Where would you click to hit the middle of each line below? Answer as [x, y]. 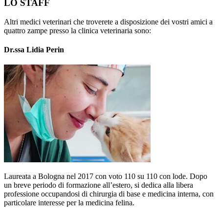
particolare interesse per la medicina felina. [69, 203]
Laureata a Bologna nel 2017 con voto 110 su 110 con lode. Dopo [106, 176]
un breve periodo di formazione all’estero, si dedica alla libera [99, 185]
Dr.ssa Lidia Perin [34, 50]
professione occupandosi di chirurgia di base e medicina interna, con [109, 194]
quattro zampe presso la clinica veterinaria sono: [77, 30]
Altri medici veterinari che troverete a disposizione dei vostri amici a [108, 22]
